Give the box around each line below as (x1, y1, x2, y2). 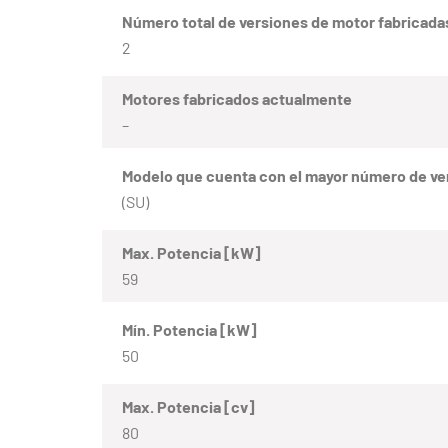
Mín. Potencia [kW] (122, 320, 257, 340)
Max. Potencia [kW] (122, 243, 261, 263)
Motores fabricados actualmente (122, 89, 352, 109)
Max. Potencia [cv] (122, 397, 255, 417)
